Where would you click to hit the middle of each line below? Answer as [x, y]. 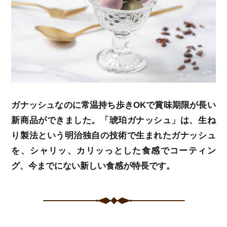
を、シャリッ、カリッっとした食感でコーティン [113, 151]
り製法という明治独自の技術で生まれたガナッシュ [113, 136]
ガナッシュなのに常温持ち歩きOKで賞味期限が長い [113, 105]
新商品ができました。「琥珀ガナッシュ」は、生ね [113, 121]
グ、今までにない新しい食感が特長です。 [93, 166]
